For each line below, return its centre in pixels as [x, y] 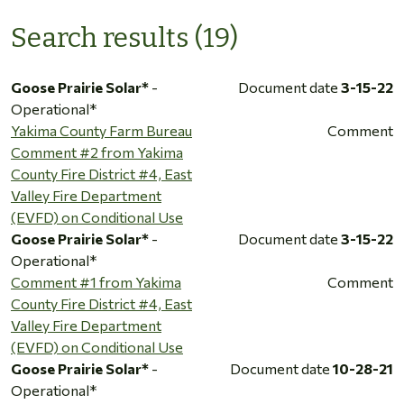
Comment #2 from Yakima [97, 151]
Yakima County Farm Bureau [101, 130]
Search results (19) [124, 37]
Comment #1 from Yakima [96, 281]
